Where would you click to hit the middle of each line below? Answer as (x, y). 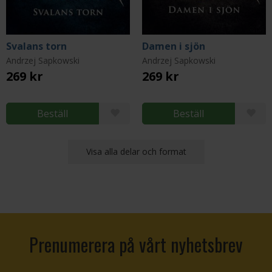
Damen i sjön (174, 46)
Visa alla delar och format (136, 151)
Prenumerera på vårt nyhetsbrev (136, 244)
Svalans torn (36, 46)
